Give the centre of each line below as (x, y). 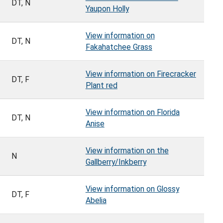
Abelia (96, 201)
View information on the (127, 151)
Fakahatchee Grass (119, 47)
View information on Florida (132, 112)
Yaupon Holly (107, 9)
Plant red (101, 86)
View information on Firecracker (141, 74)
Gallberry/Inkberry (116, 162)
